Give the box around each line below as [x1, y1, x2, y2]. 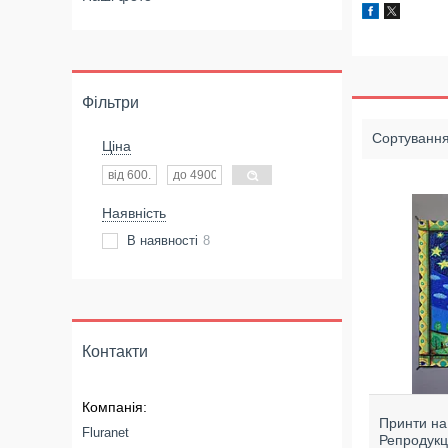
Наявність [102, 205, 166, 221]
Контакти [82, 343, 148, 360]
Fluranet [82, 425, 129, 440]
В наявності [127, 233, 198, 248]
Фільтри [82, 94, 139, 111]
